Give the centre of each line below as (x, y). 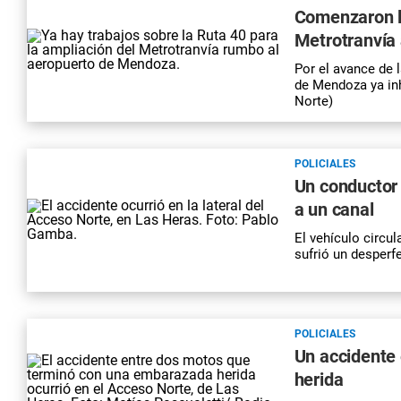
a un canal (334, 210)
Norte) (313, 101)
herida (319, 379)
